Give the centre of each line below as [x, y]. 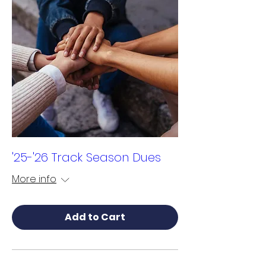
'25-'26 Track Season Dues [86, 157]
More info [34, 179]
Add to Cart [95, 217]
